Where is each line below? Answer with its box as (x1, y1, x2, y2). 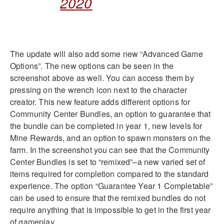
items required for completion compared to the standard (10, 167, 209, 179)
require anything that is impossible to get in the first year (10, 203, 211, 215)
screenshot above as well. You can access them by (10, 71, 194, 83)
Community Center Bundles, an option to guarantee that (10, 107, 211, 119)
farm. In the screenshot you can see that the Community (10, 143, 210, 155)
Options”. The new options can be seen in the (10, 59, 174, 71)
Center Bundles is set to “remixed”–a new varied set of (10, 155, 205, 167)
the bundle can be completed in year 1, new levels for (10, 119, 202, 131)
